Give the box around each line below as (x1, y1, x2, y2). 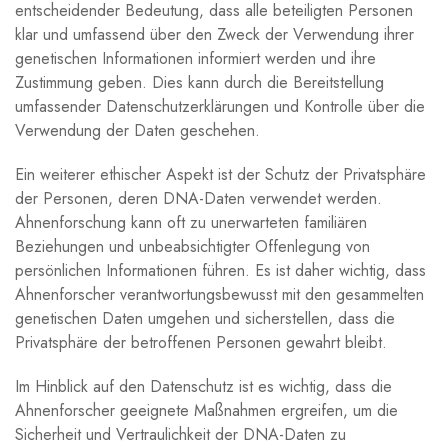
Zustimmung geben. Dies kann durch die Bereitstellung (15, 70, 384, 94)
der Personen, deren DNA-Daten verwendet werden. (15, 186, 382, 210)
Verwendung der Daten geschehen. (15, 118, 260, 142)
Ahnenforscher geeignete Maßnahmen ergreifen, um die (15, 398, 398, 422)
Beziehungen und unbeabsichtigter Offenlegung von (15, 234, 370, 258)
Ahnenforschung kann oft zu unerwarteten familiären (15, 210, 367, 234)
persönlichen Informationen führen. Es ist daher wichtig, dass (15, 258, 426, 282)
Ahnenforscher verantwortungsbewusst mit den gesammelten (15, 282, 424, 306)
